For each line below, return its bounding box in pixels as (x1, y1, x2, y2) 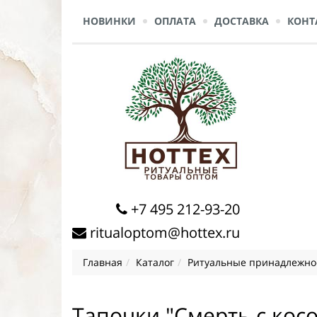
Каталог (136, 255, 174, 269)
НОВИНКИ (83, 14, 136, 28)
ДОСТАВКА (214, 14, 269, 28)
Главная (83, 255, 122, 269)
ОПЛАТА (154, 14, 196, 28)
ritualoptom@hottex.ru (90, 222, 240, 242)
